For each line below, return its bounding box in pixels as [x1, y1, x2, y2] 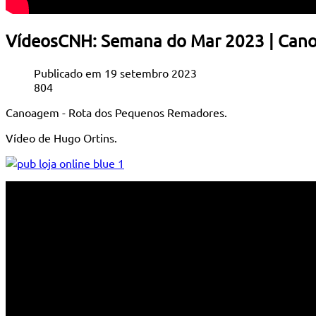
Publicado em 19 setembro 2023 [34, 66, 197, 80]
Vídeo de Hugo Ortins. [6, 130, 117, 145]
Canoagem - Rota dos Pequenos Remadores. [6, 105, 227, 120]
